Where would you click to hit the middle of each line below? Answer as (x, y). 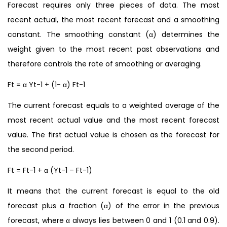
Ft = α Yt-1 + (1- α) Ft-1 (46, 84)
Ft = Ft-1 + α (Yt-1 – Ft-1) (50, 170)
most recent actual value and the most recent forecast (113, 120)
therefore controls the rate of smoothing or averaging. (105, 64)
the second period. (41, 149)
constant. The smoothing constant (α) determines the (113, 34)
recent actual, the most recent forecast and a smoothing (113, 20)
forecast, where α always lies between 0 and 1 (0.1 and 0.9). (113, 220)
